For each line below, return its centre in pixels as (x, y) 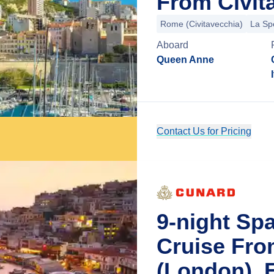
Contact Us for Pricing (204, 131)
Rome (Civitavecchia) (202, 24)
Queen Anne (185, 60)
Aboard (172, 45)
